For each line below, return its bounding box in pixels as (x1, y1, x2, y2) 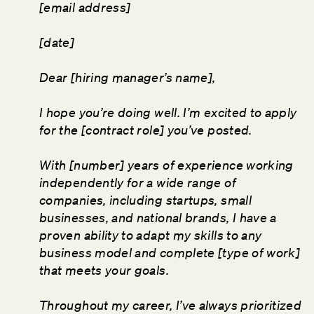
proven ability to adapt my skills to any (39, 227, 262, 243)
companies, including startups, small (39, 192, 252, 208)
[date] (39, 34, 75, 50)
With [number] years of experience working (39, 157, 294, 173)
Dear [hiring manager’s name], (39, 69, 219, 86)
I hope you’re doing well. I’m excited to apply (39, 104, 297, 121)
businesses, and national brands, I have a (39, 210, 277, 226)
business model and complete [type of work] (39, 245, 301, 261)
